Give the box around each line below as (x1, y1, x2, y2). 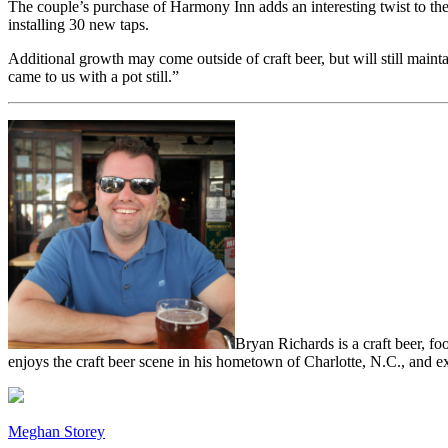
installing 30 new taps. (8, 16, 149, 34)
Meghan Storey (8, 423, 105, 441)
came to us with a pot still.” (8, 68, 179, 86)
